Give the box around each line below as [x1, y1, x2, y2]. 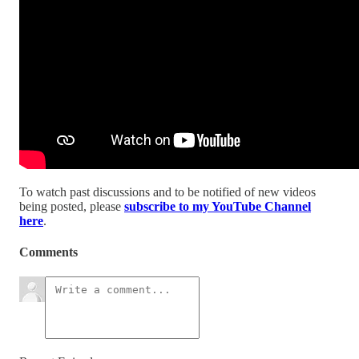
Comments [19, 245, 78, 260]
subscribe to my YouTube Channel [124, 199, 311, 213]
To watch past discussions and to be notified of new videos [19, 184, 316, 199]
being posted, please [19, 199, 124, 213]
